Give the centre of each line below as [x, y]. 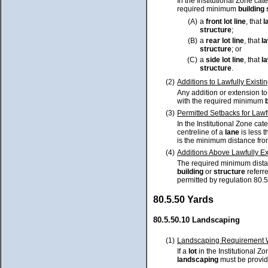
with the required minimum [221, 101]
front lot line [226, 22]
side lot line [225, 60]
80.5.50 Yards [183, 199]
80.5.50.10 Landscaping [197, 220]
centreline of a [201, 133]
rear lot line [225, 41]
